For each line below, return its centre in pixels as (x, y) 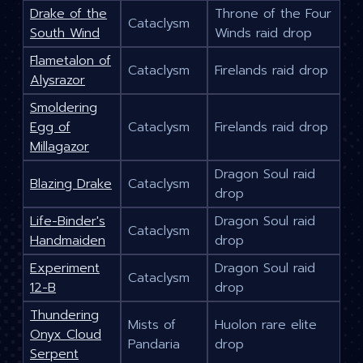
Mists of (152, 325)
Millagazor (60, 147)
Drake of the (68, 14)
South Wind (65, 34)
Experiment (65, 269)
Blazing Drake (71, 184)
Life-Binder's (68, 222)
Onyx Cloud (66, 335)
